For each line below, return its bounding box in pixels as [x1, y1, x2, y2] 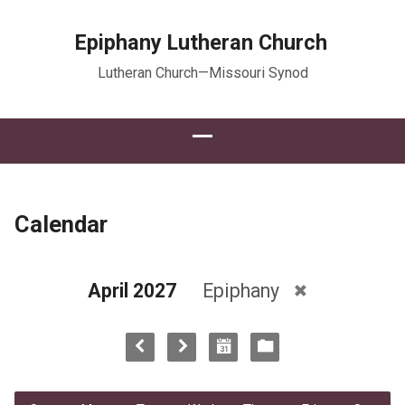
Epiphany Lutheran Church [74, 30, 327, 55]
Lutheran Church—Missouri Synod [97, 64, 308, 81]
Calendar [14, 211, 108, 238]
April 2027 [88, 278, 176, 302]
